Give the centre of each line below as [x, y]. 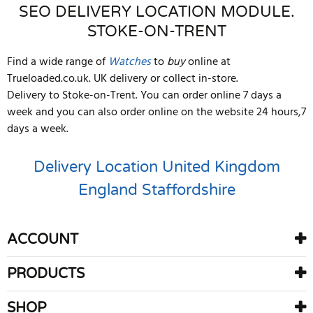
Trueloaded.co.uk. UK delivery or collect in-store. [123, 79]
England [108, 190]
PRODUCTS [46, 274]
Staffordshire [188, 190]
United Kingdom [221, 167]
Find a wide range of [58, 62]
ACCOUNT [43, 240]
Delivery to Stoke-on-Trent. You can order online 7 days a [144, 96]
